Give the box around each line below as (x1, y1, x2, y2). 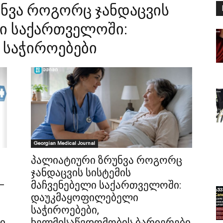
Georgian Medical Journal (34, 139, 95, 146)
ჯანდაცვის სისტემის (31, 166, 131, 179)
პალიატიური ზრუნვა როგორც (31, 154, 182, 166)
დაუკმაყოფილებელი (31, 191, 138, 204)
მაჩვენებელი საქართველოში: (31, 179, 181, 191)
